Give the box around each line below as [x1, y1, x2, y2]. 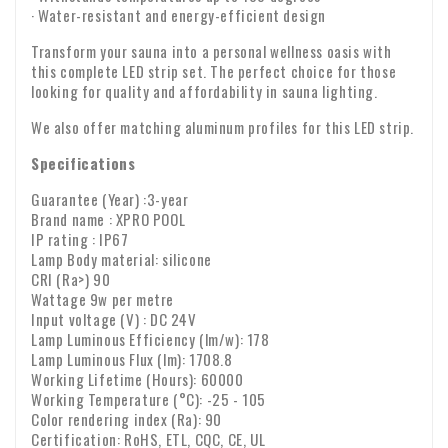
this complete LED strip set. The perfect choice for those [31, 60, 397, 83]
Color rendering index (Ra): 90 [31, 408, 222, 431]
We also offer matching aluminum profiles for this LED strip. [31, 116, 414, 139]
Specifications [31, 152, 136, 175]
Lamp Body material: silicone [31, 248, 212, 271]
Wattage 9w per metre [31, 288, 174, 311]
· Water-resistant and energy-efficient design [31, 4, 326, 27]
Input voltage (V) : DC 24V [31, 308, 197, 331]
